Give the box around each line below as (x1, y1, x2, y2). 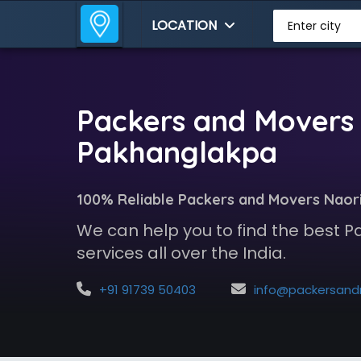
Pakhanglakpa (76, 134, 277, 170)
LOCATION (151, 16, 221, 35)
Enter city (287, 18, 341, 34)
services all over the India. (76, 242, 286, 264)
